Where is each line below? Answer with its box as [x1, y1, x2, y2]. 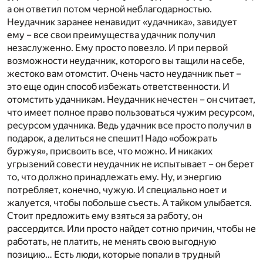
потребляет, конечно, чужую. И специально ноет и [7, 184, 227, 195]
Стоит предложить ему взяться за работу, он [7, 210, 203, 221]
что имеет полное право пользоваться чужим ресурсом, [7, 106, 255, 118]
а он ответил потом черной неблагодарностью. [7, 3, 212, 15]
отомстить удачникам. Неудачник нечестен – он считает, [7, 93, 255, 105]
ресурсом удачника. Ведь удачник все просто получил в [7, 119, 252, 131]
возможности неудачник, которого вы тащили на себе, [7, 55, 245, 66]
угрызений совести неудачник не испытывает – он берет [7, 158, 254, 170]
